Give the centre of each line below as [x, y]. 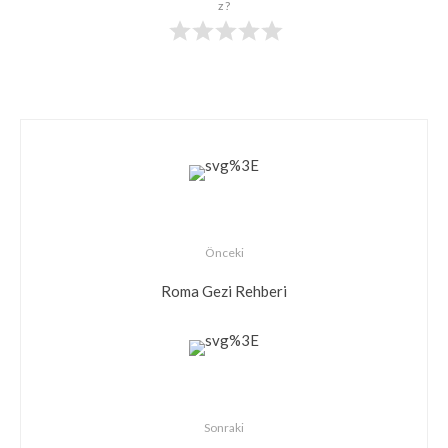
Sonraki [224, 428]
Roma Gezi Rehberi [224, 291]
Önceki [224, 253]
